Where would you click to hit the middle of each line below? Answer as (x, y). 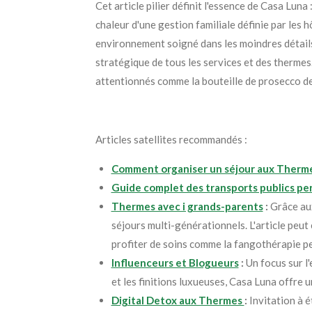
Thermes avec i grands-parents (187, 206)
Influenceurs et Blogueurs (175, 262)
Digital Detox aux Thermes (178, 300)
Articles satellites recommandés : (171, 139)
